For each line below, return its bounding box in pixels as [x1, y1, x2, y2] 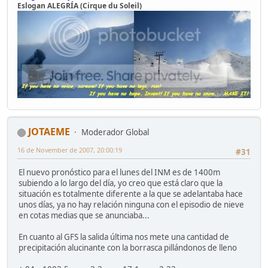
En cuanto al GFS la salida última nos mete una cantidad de [19, 232, 229, 243]
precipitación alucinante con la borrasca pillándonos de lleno [19, 242, 237, 254]
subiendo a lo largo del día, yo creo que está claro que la [19, 178, 223, 189]
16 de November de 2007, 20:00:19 [17, 145, 122, 155]
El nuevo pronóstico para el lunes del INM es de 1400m [19, 167, 220, 178]
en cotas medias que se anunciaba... [19, 210, 150, 221]
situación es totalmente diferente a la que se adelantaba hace [19, 188, 243, 200]
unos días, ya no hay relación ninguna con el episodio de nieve [19, 199, 244, 211]
